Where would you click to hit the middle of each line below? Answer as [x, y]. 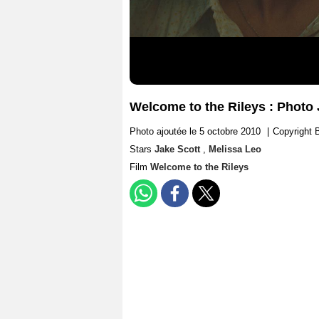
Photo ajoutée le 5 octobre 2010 [195, 132]
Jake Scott [179, 150]
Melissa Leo [235, 150]
